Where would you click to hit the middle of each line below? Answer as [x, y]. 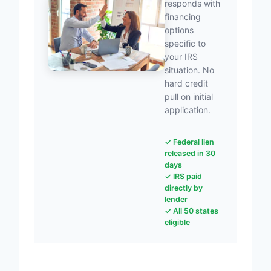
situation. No [189, 70]
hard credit [186, 83]
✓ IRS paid [183, 176]
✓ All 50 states [191, 211]
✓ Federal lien [189, 142]
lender [176, 199]
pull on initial [189, 96]
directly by [184, 188]
